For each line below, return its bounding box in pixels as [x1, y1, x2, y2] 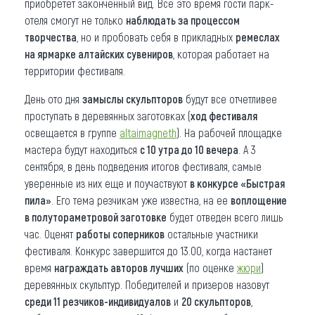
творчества [25, 30, 77, 44]
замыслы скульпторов [82, 91, 183, 105]
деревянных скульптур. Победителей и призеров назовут [25, 277, 269, 291]
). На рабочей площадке [176, 125, 282, 139]
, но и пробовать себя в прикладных [77, 30, 236, 44]
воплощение [231, 193, 287, 207]
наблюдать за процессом [126, 13, 240, 27]
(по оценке [184, 260, 237, 274]
